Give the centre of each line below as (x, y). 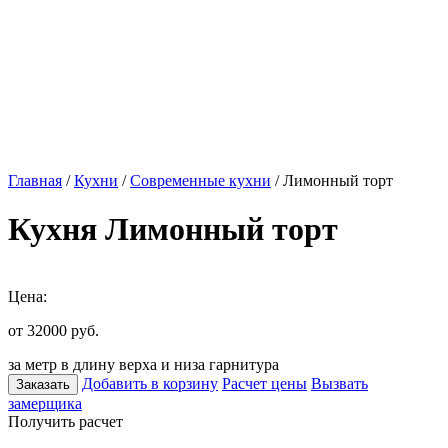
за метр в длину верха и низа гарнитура (143, 364)
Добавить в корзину (150, 383)
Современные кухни (200, 180)
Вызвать (339, 383)
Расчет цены (264, 383)
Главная (35, 180)
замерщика (45, 403)
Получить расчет (65, 421)
